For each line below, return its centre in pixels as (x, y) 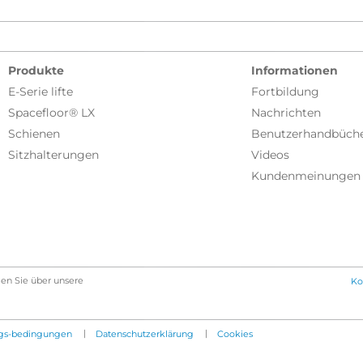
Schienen (34, 134)
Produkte (36, 71)
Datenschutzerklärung (145, 334)
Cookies (235, 334)
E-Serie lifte (41, 92)
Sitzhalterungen (53, 155)
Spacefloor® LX (51, 113)
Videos (270, 155)
